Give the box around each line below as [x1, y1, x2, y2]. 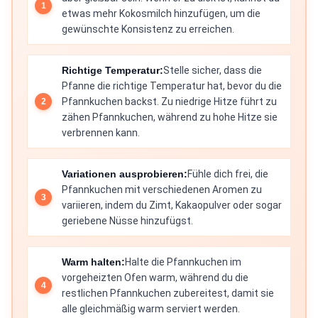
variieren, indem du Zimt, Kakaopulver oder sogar [62, 199, 282, 212]
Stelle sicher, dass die [163, 65, 262, 77]
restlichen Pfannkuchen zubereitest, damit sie [62, 287, 274, 300]
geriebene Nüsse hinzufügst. [62, 215, 193, 227]
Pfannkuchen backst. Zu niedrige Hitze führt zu [62, 96, 277, 108]
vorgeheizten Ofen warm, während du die [62, 272, 248, 284]
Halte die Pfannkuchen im [125, 256, 241, 268]
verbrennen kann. [62, 127, 140, 139]
